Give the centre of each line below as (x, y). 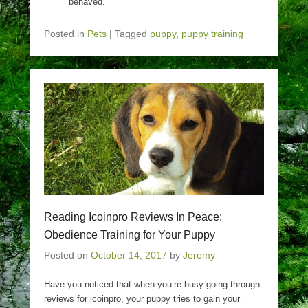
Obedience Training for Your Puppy (130, 235)
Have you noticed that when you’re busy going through (152, 284)
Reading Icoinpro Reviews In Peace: (133, 217)
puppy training (212, 34)
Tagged (132, 34)
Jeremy (199, 255)
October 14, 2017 (129, 255)
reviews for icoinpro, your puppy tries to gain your (142, 299)
